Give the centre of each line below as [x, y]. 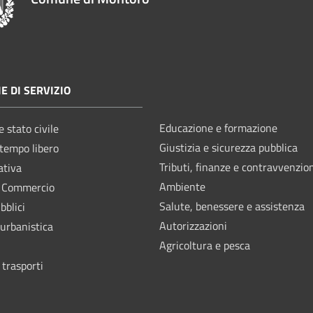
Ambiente [182, 186]
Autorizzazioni [193, 225]
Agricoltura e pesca [205, 245]
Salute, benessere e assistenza [232, 206]
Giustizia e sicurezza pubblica [228, 147]
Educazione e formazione [218, 128]
